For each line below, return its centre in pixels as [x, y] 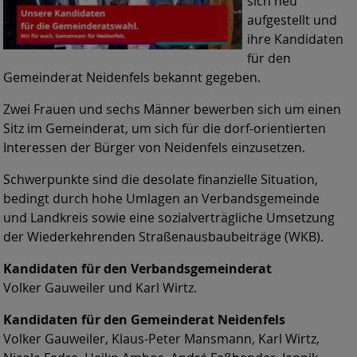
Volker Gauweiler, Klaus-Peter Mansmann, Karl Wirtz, [161, 339]
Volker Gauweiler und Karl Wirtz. [100, 288]
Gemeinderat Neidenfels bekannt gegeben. [132, 78]
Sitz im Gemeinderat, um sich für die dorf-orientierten [165, 129]
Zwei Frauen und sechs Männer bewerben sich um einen [172, 110]
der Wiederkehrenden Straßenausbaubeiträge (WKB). [163, 237]
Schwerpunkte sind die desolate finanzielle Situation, [161, 180]
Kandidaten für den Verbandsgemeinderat [137, 269]
